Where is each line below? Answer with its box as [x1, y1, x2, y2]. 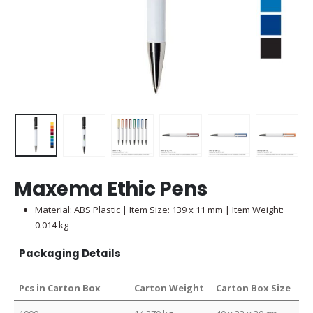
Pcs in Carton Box [19, 282, 101, 295]
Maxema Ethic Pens [14, 175, 208, 203]
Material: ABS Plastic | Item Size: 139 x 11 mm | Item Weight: [34, 203, 284, 216]
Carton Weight [134, 282, 205, 295]
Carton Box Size [216, 282, 291, 295]
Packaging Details [19, 246, 122, 261]
